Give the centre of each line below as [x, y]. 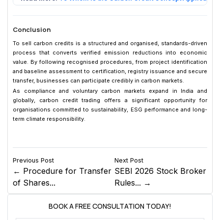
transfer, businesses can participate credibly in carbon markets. [98, 80]
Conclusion [32, 29]
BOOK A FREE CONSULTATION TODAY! [110, 206]
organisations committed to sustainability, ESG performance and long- [110, 109]
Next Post [129, 160]
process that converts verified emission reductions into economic [110, 52]
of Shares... [34, 182]
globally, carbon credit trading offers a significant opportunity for [110, 100]
